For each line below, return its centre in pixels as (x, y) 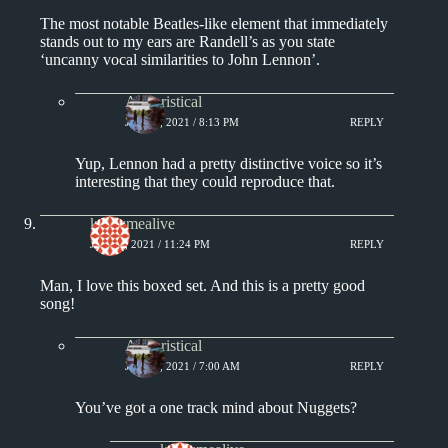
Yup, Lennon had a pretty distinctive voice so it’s (228, 163)
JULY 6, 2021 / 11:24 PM (150, 244)
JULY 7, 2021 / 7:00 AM (182, 366)
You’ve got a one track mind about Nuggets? (216, 407)
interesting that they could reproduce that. (205, 181)
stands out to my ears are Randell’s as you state (187, 41)
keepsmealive (132, 223)
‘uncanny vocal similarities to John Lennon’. (180, 59)
